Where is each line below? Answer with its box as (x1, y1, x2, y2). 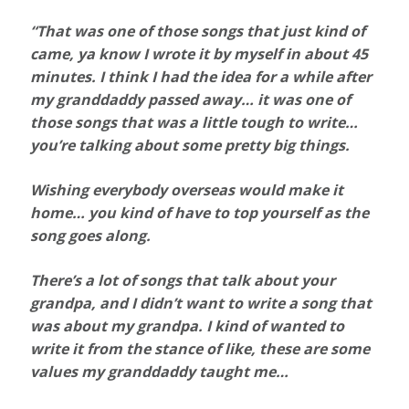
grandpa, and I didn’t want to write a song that (30, 293, 372, 314)
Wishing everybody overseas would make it (30, 180, 344, 201)
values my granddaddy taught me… (30, 362, 289, 383)
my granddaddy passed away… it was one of (30, 89, 351, 110)
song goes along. (30, 225, 152, 246)
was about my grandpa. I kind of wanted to (30, 316, 345, 337)
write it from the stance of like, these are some (30, 339, 371, 360)
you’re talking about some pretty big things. (30, 135, 351, 156)
